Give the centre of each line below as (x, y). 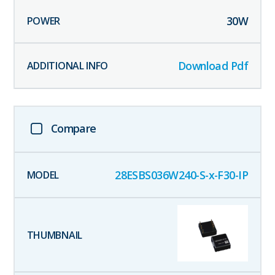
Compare (73, 129)
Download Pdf (213, 66)
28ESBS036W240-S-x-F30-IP (182, 175)
